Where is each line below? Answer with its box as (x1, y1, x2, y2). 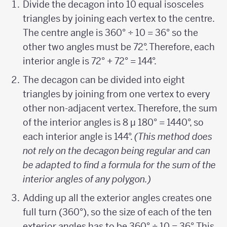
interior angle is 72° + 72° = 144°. (23, 55, 157, 67)
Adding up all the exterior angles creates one (23, 192, 212, 204)
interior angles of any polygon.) (23, 173, 152, 185)
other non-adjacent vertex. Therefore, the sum (23, 102, 218, 114)
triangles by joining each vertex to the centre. (23, 12, 215, 24)
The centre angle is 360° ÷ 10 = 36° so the (23, 26, 199, 39)
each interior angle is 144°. (23, 130, 135, 142)
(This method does (134, 130, 213, 142)
